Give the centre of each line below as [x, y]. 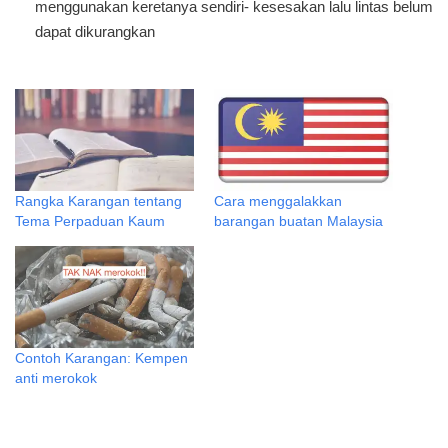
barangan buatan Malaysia [298, 220]
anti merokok [56, 378]
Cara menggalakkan [278, 200]
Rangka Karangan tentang [98, 200]
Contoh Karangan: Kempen [101, 358]
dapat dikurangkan [95, 31]
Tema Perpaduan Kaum [90, 220]
